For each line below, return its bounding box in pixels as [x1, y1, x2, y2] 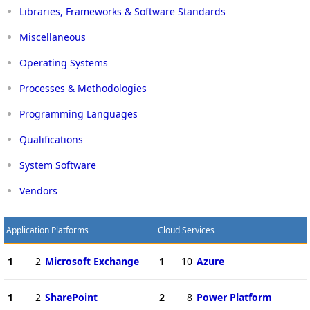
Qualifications [19, 132, 83, 146]
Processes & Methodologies [19, 81, 147, 95]
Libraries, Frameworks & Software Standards [19, 4, 226, 18]
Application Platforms [6, 224, 89, 236]
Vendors [19, 183, 57, 197]
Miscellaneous [19, 30, 86, 44]
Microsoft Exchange [44, 254, 139, 268]
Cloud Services [157, 224, 215, 236]
